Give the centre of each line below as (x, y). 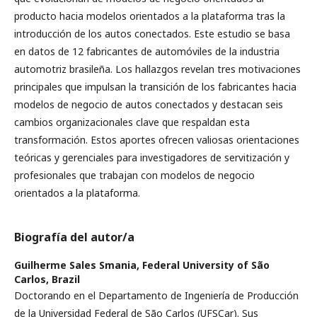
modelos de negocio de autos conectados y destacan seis (149, 104)
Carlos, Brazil (47, 279)
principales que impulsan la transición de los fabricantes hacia (155, 86)
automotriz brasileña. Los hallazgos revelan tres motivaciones (157, 69)
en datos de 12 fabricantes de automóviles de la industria (147, 51)
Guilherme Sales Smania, (78, 265)
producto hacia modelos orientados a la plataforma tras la (150, 16)
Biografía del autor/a (74, 237)
